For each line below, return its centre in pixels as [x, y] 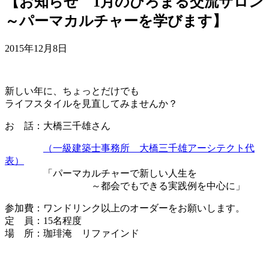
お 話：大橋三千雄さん [58, 125]
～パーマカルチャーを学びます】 [116, 21]
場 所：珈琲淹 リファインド [72, 233]
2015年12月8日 [36, 48]
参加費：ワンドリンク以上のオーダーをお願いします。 [125, 208]
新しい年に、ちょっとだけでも [72, 91]
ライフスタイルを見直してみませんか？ [91, 103]
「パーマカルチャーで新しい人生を [101, 173]
